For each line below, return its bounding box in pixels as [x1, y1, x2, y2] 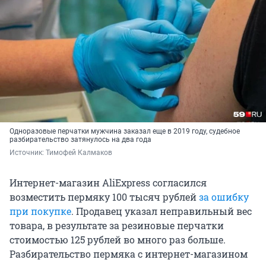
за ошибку [199, 191, 249, 204]
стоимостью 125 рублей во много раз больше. [9, 233, 226, 246]
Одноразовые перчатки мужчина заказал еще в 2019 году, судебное [9, 127, 240, 136]
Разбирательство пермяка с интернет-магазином [9, 248, 248, 261]
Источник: [9, 148, 46, 157]
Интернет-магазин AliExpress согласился [9, 176, 207, 189]
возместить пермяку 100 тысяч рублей [9, 191, 199, 204]
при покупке [9, 205, 71, 218]
